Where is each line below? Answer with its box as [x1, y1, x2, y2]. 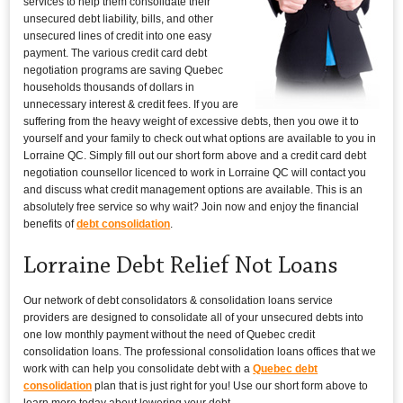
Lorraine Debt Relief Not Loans [23, 254, 339, 279]
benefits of [23, 217, 77, 230]
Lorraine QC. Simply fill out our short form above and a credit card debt [23, 148, 367, 162]
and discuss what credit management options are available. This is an [23, 183, 363, 196]
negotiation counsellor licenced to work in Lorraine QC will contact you [23, 166, 367, 179]
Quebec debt [253, 362, 318, 375]
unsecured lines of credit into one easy [23, 29, 212, 42]
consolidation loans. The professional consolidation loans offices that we [23, 345, 377, 358]
